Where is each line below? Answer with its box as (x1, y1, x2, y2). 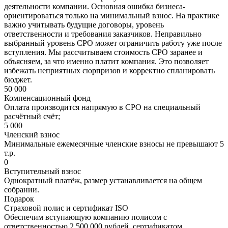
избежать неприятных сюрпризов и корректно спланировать (4, 66, 215, 75)
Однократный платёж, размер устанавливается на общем (4, 176, 202, 185)
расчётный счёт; (4, 111, 60, 121)
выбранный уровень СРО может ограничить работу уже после (4, 38, 222, 47)
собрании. (4, 185, 39, 194)
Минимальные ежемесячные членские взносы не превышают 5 (4, 139, 224, 148)
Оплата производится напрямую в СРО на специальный (4, 102, 201, 111)
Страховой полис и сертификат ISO (4, 203, 128, 212)
